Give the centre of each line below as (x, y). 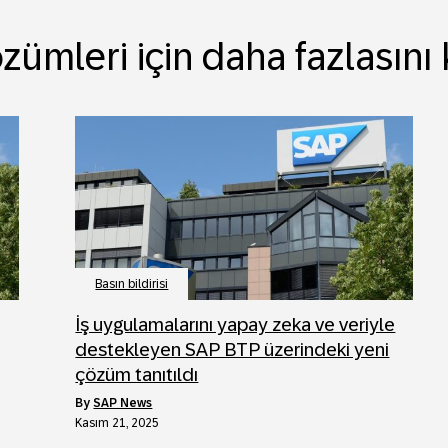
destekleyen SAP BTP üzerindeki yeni (232, 349)
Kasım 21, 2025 (117, 422)
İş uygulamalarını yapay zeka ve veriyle (235, 324)
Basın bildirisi (132, 283)
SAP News (123, 402)
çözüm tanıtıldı (137, 374)
